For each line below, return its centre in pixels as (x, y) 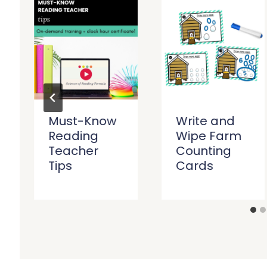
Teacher (74, 151)
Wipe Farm (208, 136)
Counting (203, 151)
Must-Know (83, 121)
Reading (74, 136)
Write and (205, 121)
